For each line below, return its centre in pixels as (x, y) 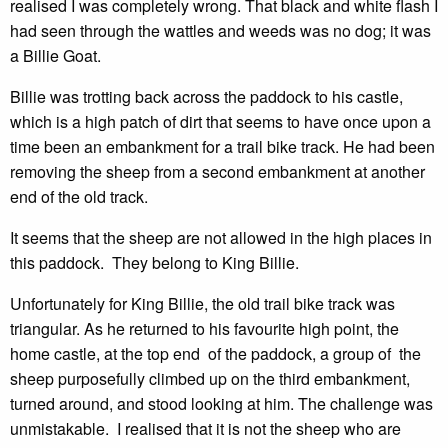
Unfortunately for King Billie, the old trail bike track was (202, 303)
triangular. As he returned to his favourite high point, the (204, 328)
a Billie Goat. (55, 55)
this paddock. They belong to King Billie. (154, 262)
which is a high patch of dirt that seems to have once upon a (220, 121)
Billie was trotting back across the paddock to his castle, (206, 96)
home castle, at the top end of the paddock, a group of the (215, 353)
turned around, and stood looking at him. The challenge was (221, 403)
